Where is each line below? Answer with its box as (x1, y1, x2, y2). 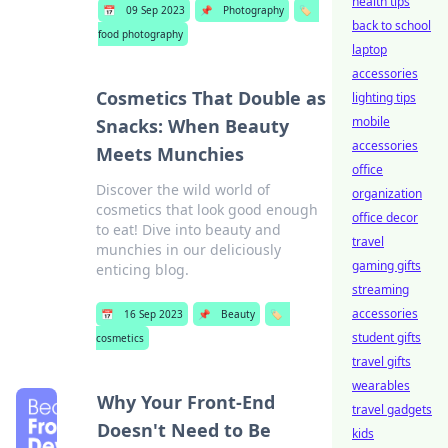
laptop (352, 41, 387, 58)
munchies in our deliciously (96, 240, 282, 259)
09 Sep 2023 (126, 3, 186, 17)
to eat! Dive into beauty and (96, 220, 282, 239)
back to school (352, 17, 431, 34)
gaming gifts (352, 257, 421, 274)
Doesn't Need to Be (96, 418, 271, 442)
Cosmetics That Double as (96, 86, 327, 110)
